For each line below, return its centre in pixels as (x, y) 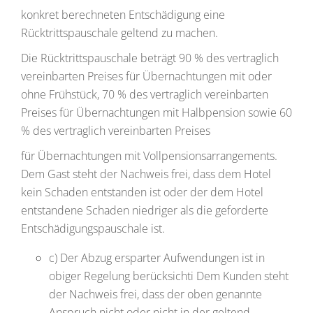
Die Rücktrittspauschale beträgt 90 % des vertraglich (150, 58)
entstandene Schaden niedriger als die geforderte (145, 210)
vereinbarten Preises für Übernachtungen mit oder (146, 76)
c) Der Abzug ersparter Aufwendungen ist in (157, 258)
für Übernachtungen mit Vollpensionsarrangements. (149, 156)
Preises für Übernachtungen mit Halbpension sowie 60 (156, 112)
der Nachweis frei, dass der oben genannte (155, 294)
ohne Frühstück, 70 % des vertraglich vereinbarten (145, 94)
